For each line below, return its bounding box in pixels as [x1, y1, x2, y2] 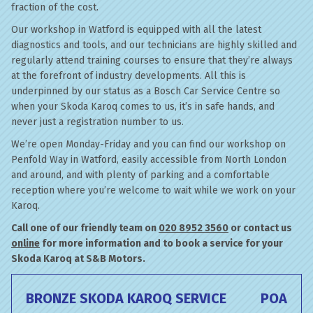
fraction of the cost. [11, 1, 99, 13]
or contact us [228, 222, 292, 234]
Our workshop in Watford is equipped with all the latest [11, 24, 261, 36]
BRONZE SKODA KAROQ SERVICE [26, 290, 226, 307]
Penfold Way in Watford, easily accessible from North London [11, 154, 286, 166]
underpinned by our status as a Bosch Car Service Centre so [11, 85, 280, 97]
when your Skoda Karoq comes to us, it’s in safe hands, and [11, 101, 275, 112]
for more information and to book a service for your [40, 238, 283, 249]
